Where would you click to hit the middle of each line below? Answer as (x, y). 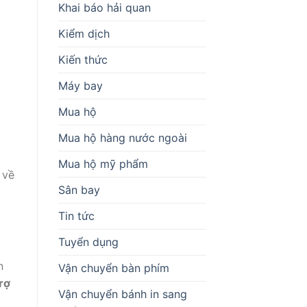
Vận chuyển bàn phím (113, 268)
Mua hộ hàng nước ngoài (122, 137)
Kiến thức (83, 59)
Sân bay (79, 189)
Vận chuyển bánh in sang (122, 294)
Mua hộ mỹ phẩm (103, 163)
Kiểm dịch (84, 33)
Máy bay (80, 85)
